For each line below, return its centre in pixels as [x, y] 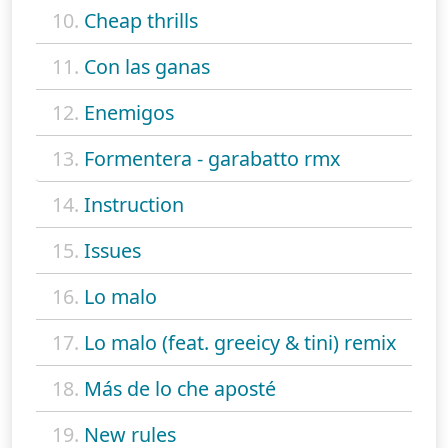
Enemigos [129, 112]
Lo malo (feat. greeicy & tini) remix [240, 342]
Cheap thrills [141, 20]
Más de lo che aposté [180, 388]
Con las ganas [147, 66]
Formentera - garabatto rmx [212, 158]
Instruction [134, 204]
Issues [112, 250]
